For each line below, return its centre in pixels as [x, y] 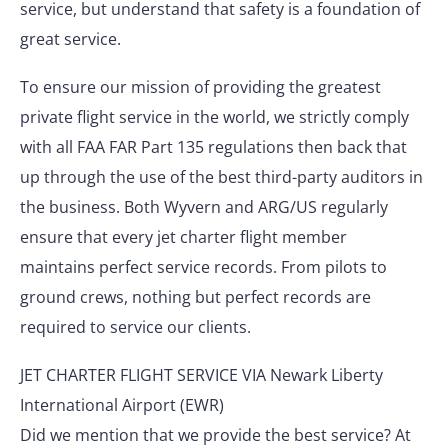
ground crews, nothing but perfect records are [195, 297]
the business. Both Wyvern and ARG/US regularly [204, 207]
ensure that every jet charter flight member [183, 237]
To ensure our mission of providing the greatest [200, 87]
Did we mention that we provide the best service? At [215, 435]
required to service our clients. [135, 327]
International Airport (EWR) [122, 405]
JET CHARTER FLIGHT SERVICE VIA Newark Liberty [201, 375]
